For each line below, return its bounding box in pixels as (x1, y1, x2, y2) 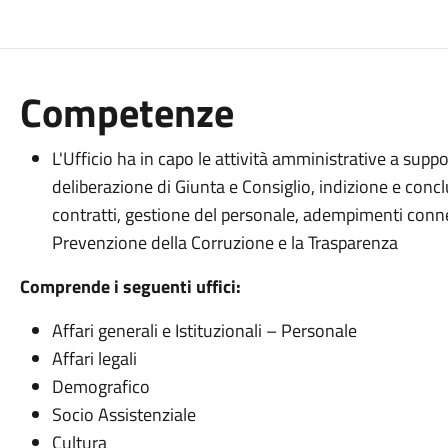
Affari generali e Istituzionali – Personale (51, 317, 357, 344)
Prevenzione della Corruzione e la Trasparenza (51, 229, 398, 256)
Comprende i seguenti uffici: (19, 273, 241, 300)
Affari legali (51, 345, 137, 372)
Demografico (51, 373, 150, 400)
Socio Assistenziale (51, 401, 196, 428)
